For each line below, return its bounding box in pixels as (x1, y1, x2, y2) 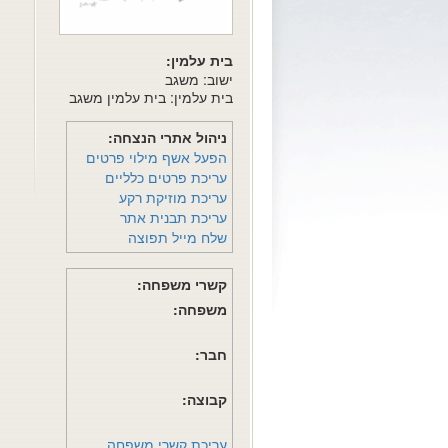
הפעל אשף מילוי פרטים (85, 147, 227, 168)
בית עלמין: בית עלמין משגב (68, 87, 233, 108)
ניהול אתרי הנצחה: (107, 127, 227, 148)
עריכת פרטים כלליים (104, 167, 227, 188)
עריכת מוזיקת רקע (118, 187, 227, 208)
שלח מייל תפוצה (127, 227, 227, 248)
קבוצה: (181, 389, 227, 410)
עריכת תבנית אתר (119, 207, 227, 228)
